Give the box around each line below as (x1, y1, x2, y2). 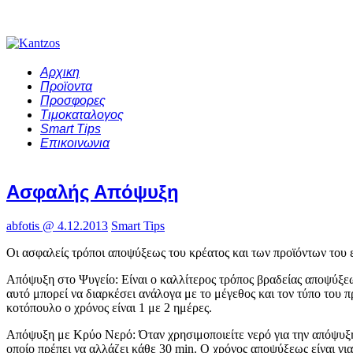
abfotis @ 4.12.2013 (6, 218, 108, 232)
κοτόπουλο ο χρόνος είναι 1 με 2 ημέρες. (6, 300, 212, 314)
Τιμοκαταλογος (40, 108, 124, 121)
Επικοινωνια (40, 136, 110, 150)
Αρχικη (40, 65, 80, 79)
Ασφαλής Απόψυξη (6, 180, 179, 203)
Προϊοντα (40, 80, 92, 93)
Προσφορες (40, 94, 106, 107)
